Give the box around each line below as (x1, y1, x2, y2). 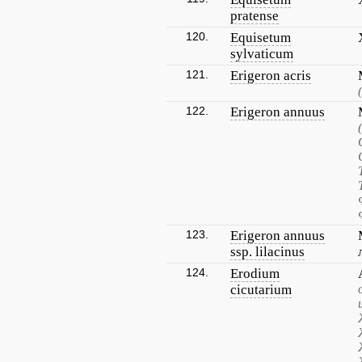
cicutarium (230, 282, 292, 297)
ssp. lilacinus (230, 244, 305, 259)
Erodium (230, 266, 280, 281)
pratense (230, 8, 279, 23)
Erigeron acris (230, 68, 311, 83)
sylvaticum (230, 46, 293, 61)
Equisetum (230, 30, 291, 45)
